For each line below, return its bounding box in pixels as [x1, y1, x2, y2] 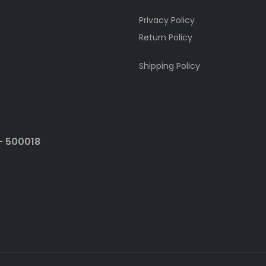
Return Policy [139, 31, 192, 44]
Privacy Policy [139, 14, 195, 27]
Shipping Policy [139, 60, 200, 72]
